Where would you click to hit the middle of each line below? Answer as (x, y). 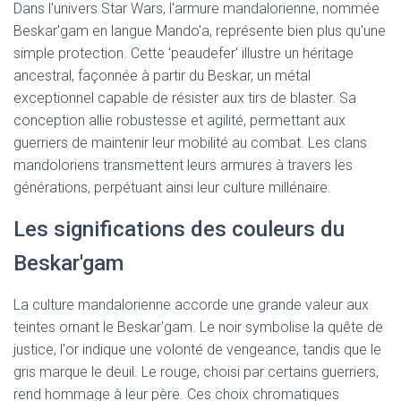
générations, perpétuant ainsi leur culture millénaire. (172, 188)
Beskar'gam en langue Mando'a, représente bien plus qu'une (200, 31)
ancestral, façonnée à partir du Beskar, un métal (162, 76)
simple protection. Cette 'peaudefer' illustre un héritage (183, 54)
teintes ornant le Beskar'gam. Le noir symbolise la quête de (198, 328)
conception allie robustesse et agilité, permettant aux (179, 121)
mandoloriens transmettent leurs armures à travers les (183, 166)
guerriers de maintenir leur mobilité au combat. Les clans (190, 143)
